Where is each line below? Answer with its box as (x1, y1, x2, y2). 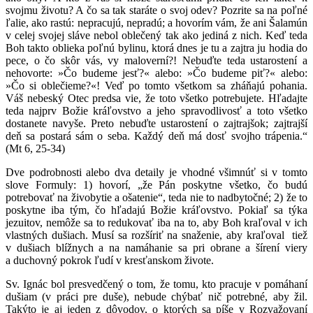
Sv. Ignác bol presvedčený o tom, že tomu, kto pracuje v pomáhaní (6, 277, 307, 290)
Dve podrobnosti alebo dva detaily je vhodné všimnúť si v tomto (6, 166, 307, 178)
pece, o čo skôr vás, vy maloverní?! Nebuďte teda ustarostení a (6, 54, 307, 66)
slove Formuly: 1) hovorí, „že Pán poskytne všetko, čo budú (6, 178, 307, 191)
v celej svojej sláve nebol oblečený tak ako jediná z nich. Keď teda (6, 29, 307, 41)
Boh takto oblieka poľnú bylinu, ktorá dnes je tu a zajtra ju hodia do (6, 41, 307, 54)
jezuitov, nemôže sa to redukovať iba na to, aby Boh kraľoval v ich (6, 216, 307, 228)
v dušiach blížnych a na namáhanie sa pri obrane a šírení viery (6, 241, 307, 254)
